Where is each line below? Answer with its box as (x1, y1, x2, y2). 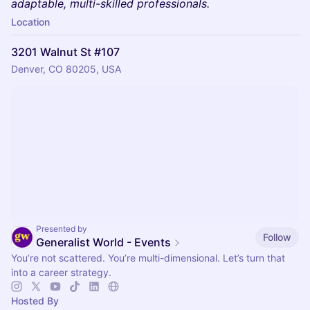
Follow (263, 230, 291, 243)
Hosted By (11, 295, 59, 307)
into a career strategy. (11, 266, 111, 278)
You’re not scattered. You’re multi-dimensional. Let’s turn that (11, 252, 285, 264)
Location (11, 16, 50, 28)
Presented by (36, 224, 87, 234)
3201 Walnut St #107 (11, 45, 120, 59)
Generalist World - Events (36, 235, 171, 249)
